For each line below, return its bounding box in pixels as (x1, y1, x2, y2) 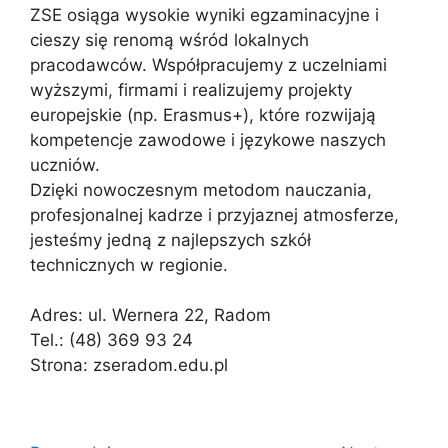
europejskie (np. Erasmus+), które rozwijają (30, 104, 376, 125)
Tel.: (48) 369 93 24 (30, 330, 193, 351)
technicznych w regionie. (30, 254, 228, 275)
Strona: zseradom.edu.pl (30, 355, 228, 376)
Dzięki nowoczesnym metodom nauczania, (30, 179, 372, 200)
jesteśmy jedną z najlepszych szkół (30, 229, 311, 250)
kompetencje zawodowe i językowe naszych (30, 129, 386, 150)
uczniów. (30, 154, 100, 175)
